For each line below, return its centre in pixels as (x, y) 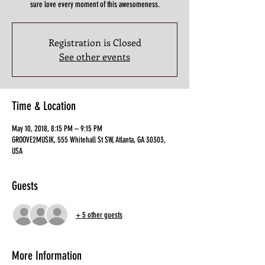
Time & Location (44, 106)
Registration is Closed (95, 42)
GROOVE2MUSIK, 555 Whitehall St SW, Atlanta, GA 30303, (89, 140)
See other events (95, 56)
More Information (47, 256)
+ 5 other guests (99, 215)
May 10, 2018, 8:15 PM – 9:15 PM (57, 129)
